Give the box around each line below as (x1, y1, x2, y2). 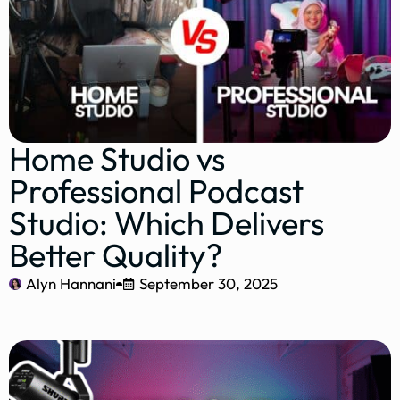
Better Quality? (9, 235, 222, 276)
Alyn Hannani (26, 274, 116, 294)
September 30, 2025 (139, 274, 278, 294)
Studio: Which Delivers (9, 203, 324, 244)
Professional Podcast (9, 171, 304, 212)
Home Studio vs (9, 138, 225, 179)
